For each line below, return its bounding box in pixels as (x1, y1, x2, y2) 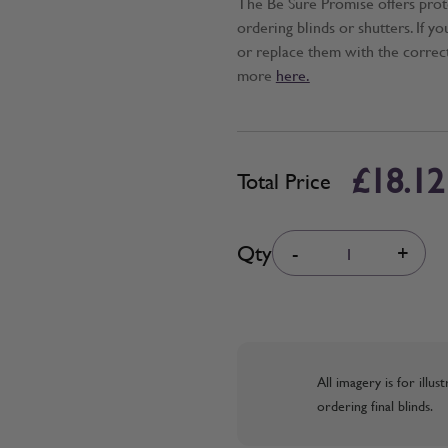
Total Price (236, 165, 331, 197)
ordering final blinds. (316, 395, 433, 417)
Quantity (235, 229, 293, 253)
